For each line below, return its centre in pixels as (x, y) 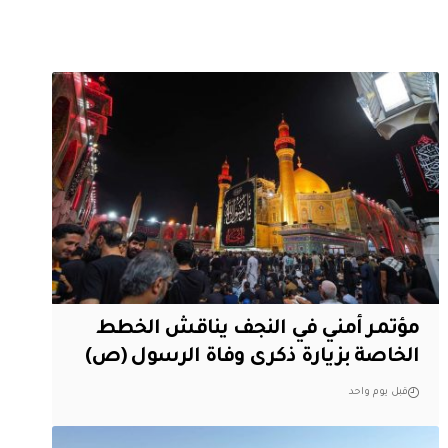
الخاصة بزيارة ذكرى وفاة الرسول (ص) (252, 357)
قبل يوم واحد (379, 392)
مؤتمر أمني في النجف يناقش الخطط (258, 329)
